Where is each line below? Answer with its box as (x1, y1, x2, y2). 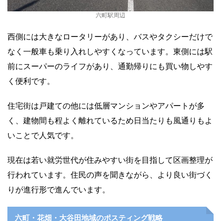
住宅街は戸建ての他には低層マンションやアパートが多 (7, 101, 205, 111)
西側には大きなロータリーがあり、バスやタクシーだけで (7, 32, 213, 42)
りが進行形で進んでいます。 (7, 184, 110, 195)
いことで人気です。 (7, 130, 78, 141)
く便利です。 (7, 76, 55, 86)
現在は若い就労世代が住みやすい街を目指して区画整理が (7, 155, 213, 165)
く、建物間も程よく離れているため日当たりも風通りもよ (7, 115, 213, 126)
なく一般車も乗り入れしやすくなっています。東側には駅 (7, 46, 213, 57)
